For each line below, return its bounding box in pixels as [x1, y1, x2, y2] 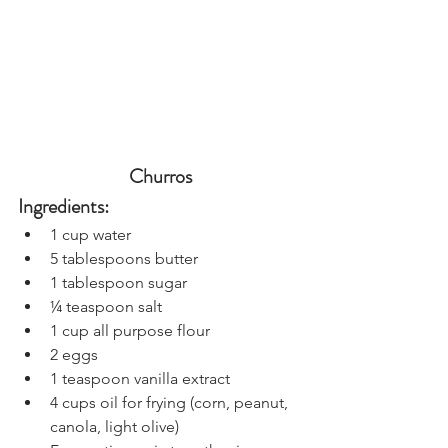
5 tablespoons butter [50, 249, 198, 269]
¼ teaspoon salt [50, 297, 162, 317]
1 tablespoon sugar [50, 273, 187, 293]
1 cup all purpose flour [50, 321, 210, 341]
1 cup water [50, 225, 131, 245]
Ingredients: [18, 192, 109, 222]
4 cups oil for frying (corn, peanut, [50, 393, 292, 413]
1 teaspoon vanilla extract [50, 369, 230, 389]
